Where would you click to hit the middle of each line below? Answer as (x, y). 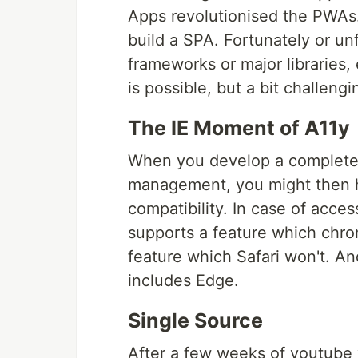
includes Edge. (183, 281)
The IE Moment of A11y (239, 128)
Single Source (195, 321)
